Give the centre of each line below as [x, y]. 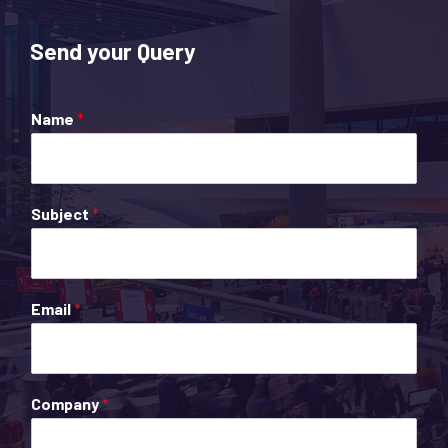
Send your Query [113, 50]
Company [66, 403]
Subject [61, 213]
